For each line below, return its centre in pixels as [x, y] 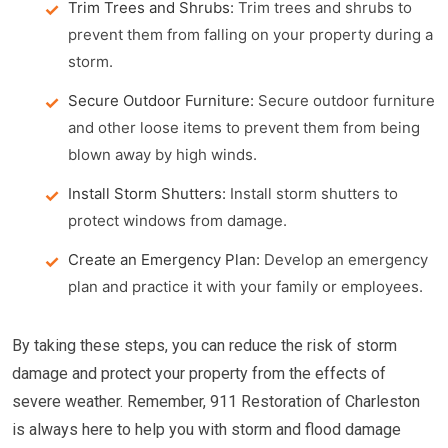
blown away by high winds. [162, 154]
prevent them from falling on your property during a [250, 34]
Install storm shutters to [312, 193]
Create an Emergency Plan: [164, 259]
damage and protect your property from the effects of [199, 373]
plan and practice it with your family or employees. [245, 286]
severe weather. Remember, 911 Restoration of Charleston [216, 401]
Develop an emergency [344, 259]
